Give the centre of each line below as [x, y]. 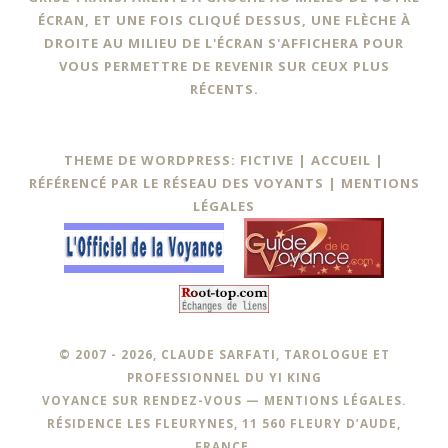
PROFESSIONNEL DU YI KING [224, 376]
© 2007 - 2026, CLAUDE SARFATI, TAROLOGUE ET [224, 353]
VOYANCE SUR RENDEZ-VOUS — [153, 399]
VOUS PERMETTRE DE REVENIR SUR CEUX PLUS [224, 65]
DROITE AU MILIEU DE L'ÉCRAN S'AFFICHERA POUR [224, 42]
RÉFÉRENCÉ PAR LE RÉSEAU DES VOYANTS [176, 182]
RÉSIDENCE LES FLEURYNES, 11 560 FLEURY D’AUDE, [224, 422]
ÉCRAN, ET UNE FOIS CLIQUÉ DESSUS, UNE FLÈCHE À [224, 19]
